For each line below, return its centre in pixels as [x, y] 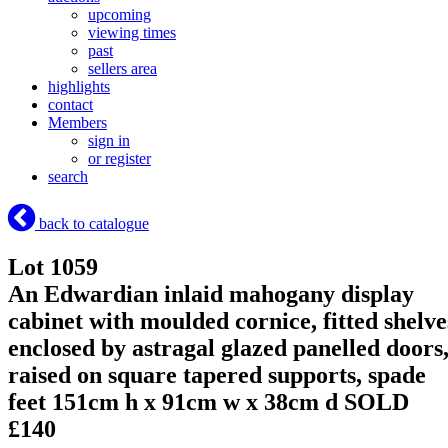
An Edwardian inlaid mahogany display [211, 294]
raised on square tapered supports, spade [217, 375]
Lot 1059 [53, 267]
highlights [79, 87]
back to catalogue [92, 224]
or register [119, 159]
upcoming [119, 15]
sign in [109, 141]
